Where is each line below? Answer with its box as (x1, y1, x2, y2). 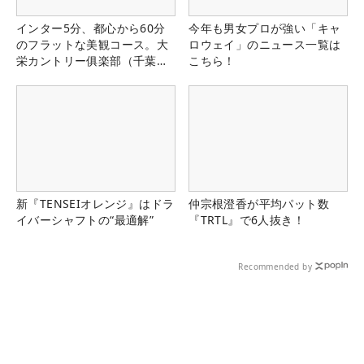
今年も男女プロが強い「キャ (188, 20, 341, 36)
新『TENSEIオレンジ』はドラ (16, 196, 175, 212)
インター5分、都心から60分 (16, 20, 166, 36)
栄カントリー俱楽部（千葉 (16, 53, 157, 68)
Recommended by (238, 261, 312, 273)
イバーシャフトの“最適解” (16, 212, 154, 228)
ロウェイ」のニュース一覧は (188, 37, 341, 52)
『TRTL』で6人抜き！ (188, 212, 305, 228)
